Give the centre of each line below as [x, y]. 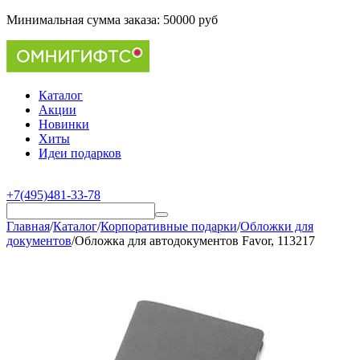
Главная [28, 226]
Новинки [64, 124]
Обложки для [277, 226]
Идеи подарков [80, 153]
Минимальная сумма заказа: [85, 20]
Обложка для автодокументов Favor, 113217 [195, 241]
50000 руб [190, 20]
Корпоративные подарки [169, 226]
